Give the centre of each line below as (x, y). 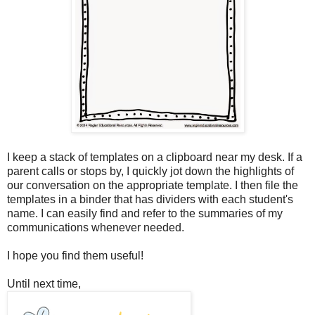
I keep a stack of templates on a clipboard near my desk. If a (155, 157)
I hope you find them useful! (75, 255)
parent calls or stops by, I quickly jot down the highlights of (150, 171)
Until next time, (44, 283)
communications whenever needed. (96, 227)
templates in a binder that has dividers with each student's (150, 199)
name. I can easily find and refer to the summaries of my (145, 213)
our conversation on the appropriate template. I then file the (153, 185)
